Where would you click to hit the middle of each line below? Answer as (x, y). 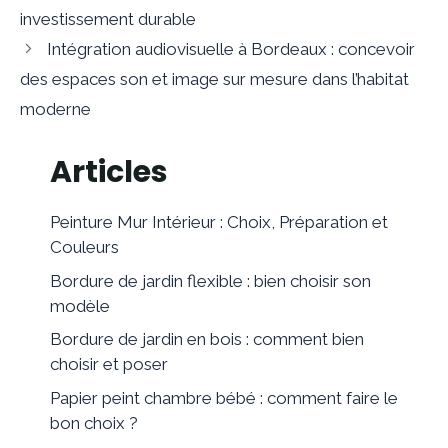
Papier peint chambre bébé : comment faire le (224, 397)
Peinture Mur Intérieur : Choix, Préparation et (219, 222)
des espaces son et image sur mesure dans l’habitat (214, 79)
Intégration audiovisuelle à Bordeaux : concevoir (231, 49)
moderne (55, 109)
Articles (109, 172)
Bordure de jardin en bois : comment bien (207, 339)
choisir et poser (109, 364)
